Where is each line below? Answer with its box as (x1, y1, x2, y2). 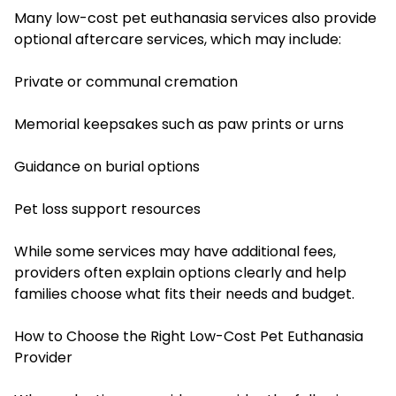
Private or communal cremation (14, 71, 238, 92)
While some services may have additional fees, (14, 240, 336, 262)
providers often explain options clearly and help (14, 262, 346, 283)
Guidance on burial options (14, 156, 200, 177)
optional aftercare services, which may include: (14, 28, 341, 49)
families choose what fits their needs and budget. (14, 283, 354, 304)
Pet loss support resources (14, 198, 201, 219)
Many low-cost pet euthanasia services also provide (14, 7, 377, 28)
